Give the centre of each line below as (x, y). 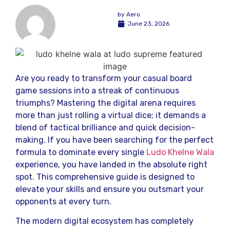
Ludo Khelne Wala (180, 152)
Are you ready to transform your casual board (104, 78)
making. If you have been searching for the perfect (114, 140)
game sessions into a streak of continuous (97, 90)
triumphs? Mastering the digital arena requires (106, 103)
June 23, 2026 (148, 23)
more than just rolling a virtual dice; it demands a (111, 115)
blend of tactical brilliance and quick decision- (105, 127)
